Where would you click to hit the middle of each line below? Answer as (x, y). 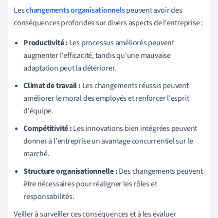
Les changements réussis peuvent (135, 85)
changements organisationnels (75, 10)
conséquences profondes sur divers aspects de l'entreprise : (109, 23)
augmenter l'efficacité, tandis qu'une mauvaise (97, 55)
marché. (36, 154)
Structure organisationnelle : (71, 171)
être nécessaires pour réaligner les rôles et (90, 184)
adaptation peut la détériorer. (70, 68)
